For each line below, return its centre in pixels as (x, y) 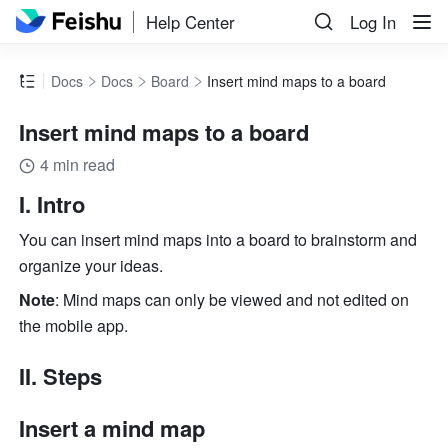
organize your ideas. (93, 266)
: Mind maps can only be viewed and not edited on (232, 300)
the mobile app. (76, 326)
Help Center (191, 21)
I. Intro (52, 204)
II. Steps (61, 376)
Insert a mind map (112, 428)
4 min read (78, 165)
